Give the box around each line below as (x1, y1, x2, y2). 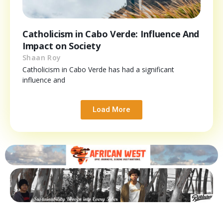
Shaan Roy (22, 53, 61, 63)
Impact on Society (22, 40, 101, 52)
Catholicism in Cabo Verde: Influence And (22, 28, 200, 40)
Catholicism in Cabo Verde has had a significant (22, 65, 174, 75)
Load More (93, 105, 130, 114)
